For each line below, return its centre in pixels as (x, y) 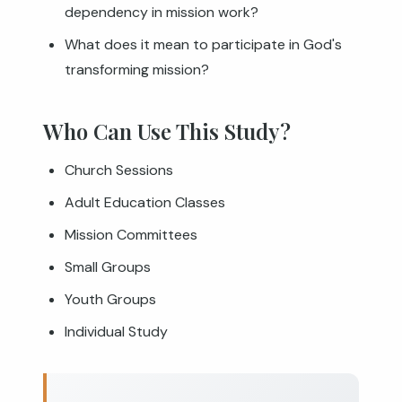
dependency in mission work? (162, 12)
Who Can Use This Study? (167, 131)
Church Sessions (119, 170)
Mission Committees (131, 235)
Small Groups (108, 267)
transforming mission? (137, 70)
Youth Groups (110, 299)
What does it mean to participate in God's (203, 44)
